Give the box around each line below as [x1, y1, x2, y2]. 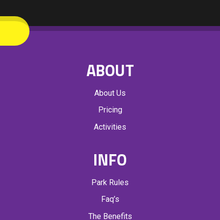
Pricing [98, 105, 122, 115]
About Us [94, 88, 126, 98]
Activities [94, 122, 126, 132]
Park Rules [91, 177, 129, 187]
